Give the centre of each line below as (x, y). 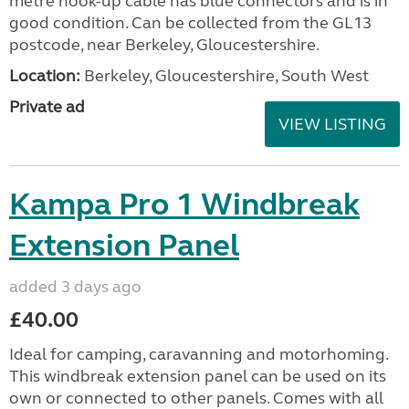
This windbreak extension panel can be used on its (198, 376)
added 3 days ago (75, 286)
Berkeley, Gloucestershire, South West (225, 75)
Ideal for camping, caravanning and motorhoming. (199, 354)
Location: (45, 75)
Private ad (47, 106)
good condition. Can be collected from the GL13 (190, 22)
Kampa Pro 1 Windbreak (184, 204)
